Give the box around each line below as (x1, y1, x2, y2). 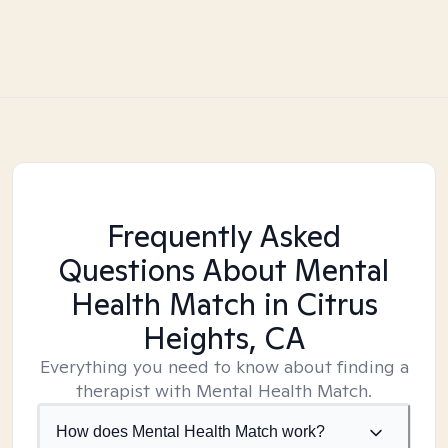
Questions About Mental (59, 250, 389, 290)
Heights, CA (142, 318, 306, 358)
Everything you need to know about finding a (39, 355, 409, 378)
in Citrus (255, 284, 378, 324)
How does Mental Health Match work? (56, 423, 325, 440)
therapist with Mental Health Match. (76, 379, 372, 402)
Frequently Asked (107, 216, 341, 256)
